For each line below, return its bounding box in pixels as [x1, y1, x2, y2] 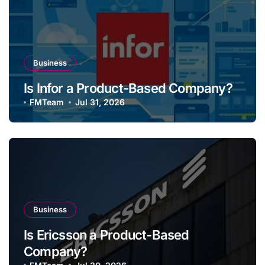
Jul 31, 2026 [75, 97, 125, 108]
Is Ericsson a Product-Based [24, 227, 189, 243]
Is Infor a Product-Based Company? [24, 80, 232, 96]
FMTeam [30, 97, 64, 108]
